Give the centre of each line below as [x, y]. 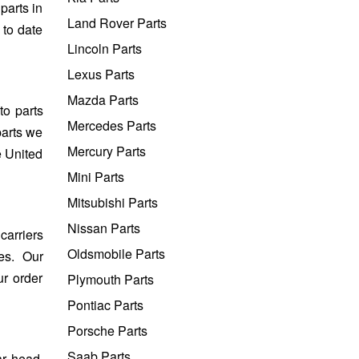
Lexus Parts [101, 74]
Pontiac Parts [105, 305]
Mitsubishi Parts [112, 202]
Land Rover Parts [117, 22]
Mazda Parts [103, 99]
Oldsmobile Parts [116, 253]
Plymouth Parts [110, 279]
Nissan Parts [103, 228]
